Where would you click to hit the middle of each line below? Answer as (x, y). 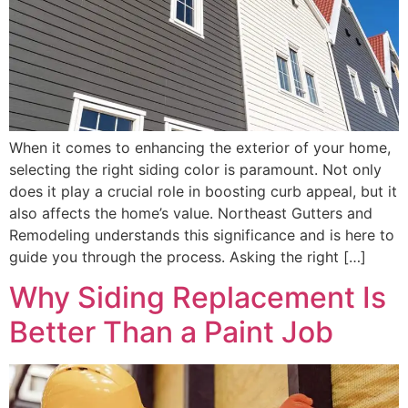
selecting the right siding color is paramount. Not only (195, 169)
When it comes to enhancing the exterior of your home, (200, 148)
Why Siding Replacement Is (198, 298)
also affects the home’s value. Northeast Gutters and (191, 213)
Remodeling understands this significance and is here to (202, 235)
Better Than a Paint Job (171, 332)
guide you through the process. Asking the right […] (188, 257)
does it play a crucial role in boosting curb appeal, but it (203, 191)
